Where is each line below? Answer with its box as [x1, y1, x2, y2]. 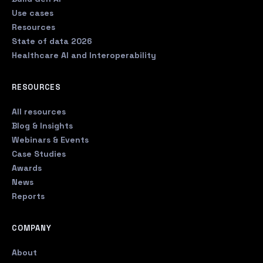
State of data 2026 [12, 36, 92, 46]
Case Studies [12, 149, 66, 159]
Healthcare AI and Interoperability [12, 50, 156, 60]
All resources [12, 106, 66, 117]
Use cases [12, 8, 53, 18]
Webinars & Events [12, 134, 89, 145]
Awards [12, 163, 42, 173]
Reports [12, 191, 45, 201]
